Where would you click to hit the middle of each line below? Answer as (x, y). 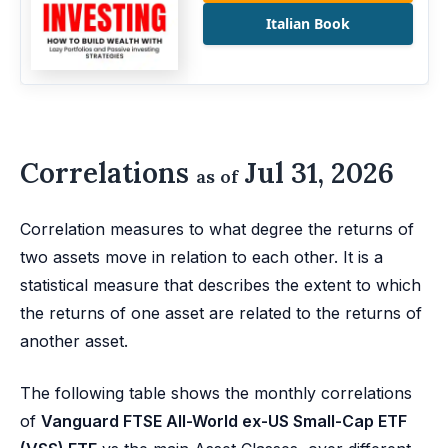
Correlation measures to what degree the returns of (217, 228)
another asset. (74, 340)
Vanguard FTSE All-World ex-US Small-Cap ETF (224, 420)
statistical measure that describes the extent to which (220, 284)
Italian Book (307, 24)
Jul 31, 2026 (316, 172)
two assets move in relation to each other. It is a (201, 256)
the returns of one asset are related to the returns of (221, 312)
